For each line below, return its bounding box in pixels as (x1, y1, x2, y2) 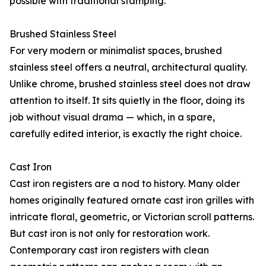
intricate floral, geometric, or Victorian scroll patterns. (9, 211, 254, 223)
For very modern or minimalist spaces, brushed (9, 45, 222, 57)
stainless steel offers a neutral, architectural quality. (9, 61, 247, 74)
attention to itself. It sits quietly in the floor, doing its (9, 94, 245, 107)
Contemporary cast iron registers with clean (9, 244, 209, 256)
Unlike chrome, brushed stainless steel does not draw (9, 78, 251, 90)
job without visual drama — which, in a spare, (9, 111, 215, 123)
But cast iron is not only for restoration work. (9, 227, 210, 240)
